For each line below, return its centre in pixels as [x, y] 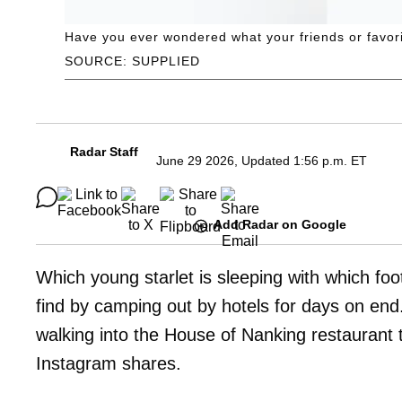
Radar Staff [104, 152]
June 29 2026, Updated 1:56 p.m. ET [262, 161]
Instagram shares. [109, 363]
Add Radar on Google [280, 225]
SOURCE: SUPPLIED [132, 61]
